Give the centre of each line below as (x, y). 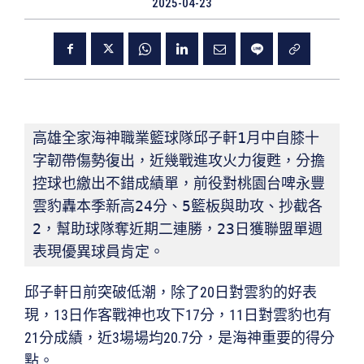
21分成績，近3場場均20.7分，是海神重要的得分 (180, 338)
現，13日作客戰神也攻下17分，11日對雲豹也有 (178, 315)
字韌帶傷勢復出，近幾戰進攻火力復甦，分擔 (179, 161)
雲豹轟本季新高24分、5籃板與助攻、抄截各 (178, 206)
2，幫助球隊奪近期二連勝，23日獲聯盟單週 (178, 229)
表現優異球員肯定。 (98, 252)
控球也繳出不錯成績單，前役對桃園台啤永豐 (179, 184)
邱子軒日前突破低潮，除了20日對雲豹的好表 (171, 292)
